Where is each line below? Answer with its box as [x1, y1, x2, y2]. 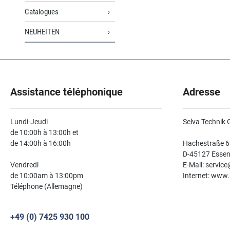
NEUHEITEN [25, 27, 60, 36]
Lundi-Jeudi [10, 118, 48, 126]
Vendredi [10, 161, 39, 169]
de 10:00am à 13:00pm [10, 171, 83, 180]
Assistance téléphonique [10, 86, 123, 99]
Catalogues [25, 7, 59, 16]
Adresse [183, 86, 220, 99]
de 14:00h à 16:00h [10, 139, 71, 148]
